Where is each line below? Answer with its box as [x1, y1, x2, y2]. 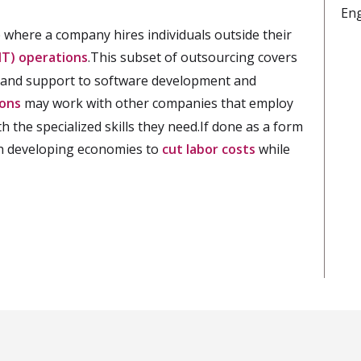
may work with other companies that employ [21, 94, 293, 112]
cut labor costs [162, 140, 255, 158]
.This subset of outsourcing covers [88, 48, 297, 66]
